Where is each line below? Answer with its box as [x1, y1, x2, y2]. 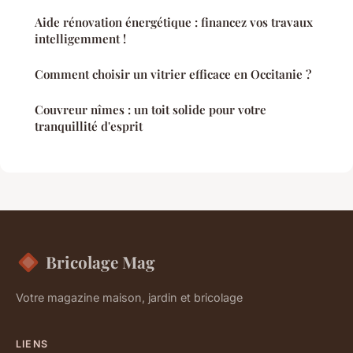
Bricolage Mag [46, 251, 155, 273]
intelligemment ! [35, 31, 126, 47]
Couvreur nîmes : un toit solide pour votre [35, 102, 266, 118]
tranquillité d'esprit [35, 118, 143, 135]
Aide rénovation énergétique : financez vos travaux [35, 14, 313, 31]
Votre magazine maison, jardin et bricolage [16, 291, 243, 305]
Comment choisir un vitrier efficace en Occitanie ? [35, 66, 311, 83]
